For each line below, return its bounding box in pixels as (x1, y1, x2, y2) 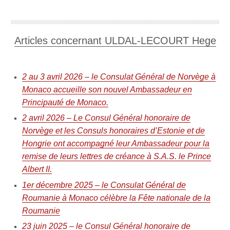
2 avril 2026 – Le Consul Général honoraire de (22, 113, 190, 123)
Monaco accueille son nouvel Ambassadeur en (22, 85, 192, 94)
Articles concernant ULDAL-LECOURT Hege (14, 35, 216, 47)
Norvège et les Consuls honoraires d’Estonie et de (22, 126, 205, 136)
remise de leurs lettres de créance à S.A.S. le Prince (22, 152, 211, 161)
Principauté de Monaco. (22, 98, 108, 107)
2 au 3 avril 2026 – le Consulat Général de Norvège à (22, 72, 216, 81)
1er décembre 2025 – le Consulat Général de (22, 180, 186, 189)
